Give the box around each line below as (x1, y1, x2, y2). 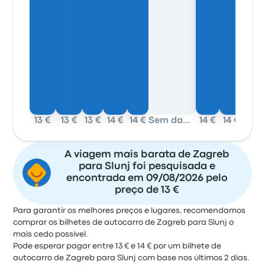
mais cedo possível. (13, 231, 89, 238)
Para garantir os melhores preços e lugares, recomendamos (13, 207, 246, 214)
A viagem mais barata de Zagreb (64, 150, 230, 159)
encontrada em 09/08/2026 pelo (66, 174, 228, 183)
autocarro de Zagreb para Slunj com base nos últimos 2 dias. (13, 254, 250, 261)
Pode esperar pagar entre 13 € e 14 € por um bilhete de (13, 243, 222, 250)
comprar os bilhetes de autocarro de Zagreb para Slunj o (13, 219, 234, 226)
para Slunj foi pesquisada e (78, 162, 215, 171)
